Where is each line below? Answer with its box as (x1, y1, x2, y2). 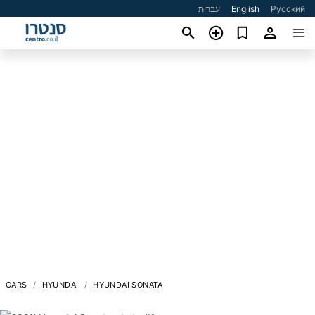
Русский (271, 4, 306, 14)
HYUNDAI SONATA (93, 279, 163, 290)
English (231, 4, 260, 14)
